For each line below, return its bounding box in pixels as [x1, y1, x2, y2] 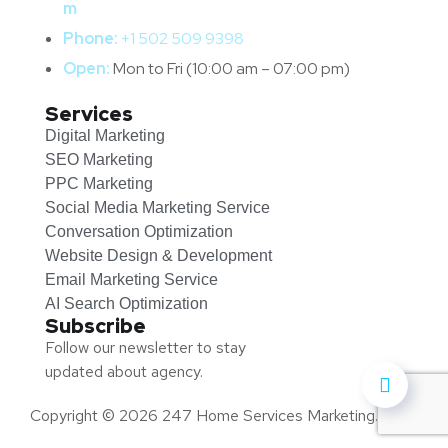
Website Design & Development [45, 247, 272, 265]
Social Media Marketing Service [45, 199, 270, 217]
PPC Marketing [45, 175, 153, 193]
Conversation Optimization [45, 223, 233, 241]
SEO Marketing [45, 151, 153, 169]
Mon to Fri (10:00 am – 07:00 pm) [110, 58, 350, 80]
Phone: [63, 28, 121, 50]
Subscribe [45, 313, 146, 340]
